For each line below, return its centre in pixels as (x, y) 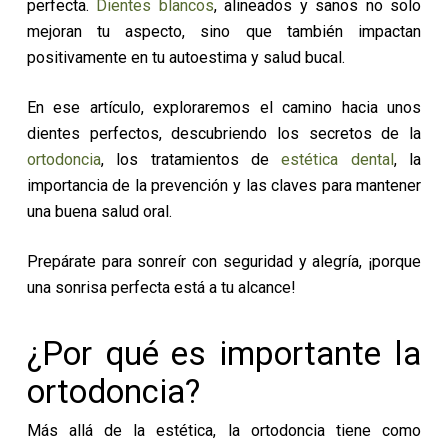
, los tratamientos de (191, 159)
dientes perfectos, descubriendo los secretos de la (224, 133)
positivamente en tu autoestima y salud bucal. (187, 57)
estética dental (337, 159)
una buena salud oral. (101, 211)
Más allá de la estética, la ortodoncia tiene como (224, 430)
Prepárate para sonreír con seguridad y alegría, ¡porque (224, 261)
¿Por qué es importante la (224, 353)
